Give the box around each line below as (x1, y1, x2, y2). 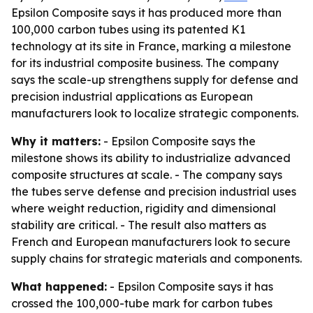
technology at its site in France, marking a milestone (11, 39, 291, 53)
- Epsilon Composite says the (101, 134, 256, 148)
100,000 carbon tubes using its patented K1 (11, 22, 245, 36)
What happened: (11, 279, 107, 293)
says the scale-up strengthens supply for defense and (11, 73, 298, 87)
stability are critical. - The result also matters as (11, 218, 266, 232)
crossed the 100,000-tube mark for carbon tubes (11, 296, 272, 310)
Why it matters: (11, 134, 101, 148)
